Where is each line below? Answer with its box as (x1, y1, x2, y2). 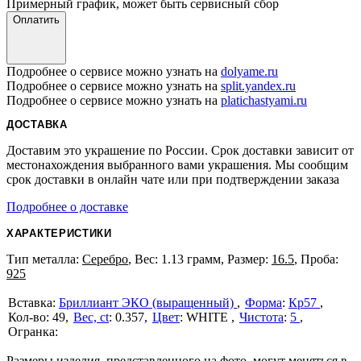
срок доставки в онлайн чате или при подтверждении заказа (6, 172, 339, 186)
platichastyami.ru (221, 93, 307, 107)
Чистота (239, 310, 284, 324)
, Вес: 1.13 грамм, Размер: (128, 252, 272, 266)
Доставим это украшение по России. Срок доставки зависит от (6, 143, 354, 157)
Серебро (82, 252, 128, 266)
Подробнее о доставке (6, 200, 128, 214)
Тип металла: (6, 252, 82, 266)
